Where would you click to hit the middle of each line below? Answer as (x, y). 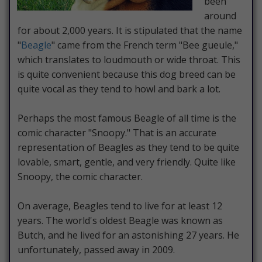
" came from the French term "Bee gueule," (145, 45)
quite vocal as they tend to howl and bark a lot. (119, 89)
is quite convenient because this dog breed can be (127, 75)
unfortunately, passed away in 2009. (96, 250)
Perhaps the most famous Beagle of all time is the (127, 118)
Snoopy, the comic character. (80, 177)
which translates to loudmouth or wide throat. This (129, 60)
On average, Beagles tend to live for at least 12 (120, 206)
